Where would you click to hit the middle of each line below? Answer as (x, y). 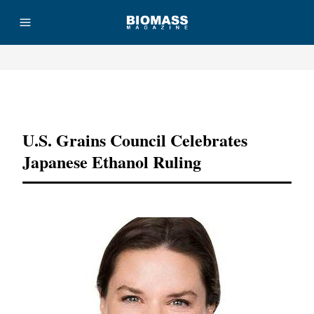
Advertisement (157, 97)
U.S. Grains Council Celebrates (135, 140)
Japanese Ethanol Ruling (112, 162)
